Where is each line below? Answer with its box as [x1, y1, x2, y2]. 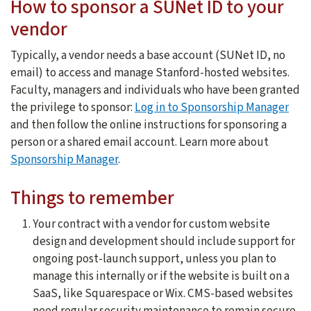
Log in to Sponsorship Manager [135, 99, 289, 117]
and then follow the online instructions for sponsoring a [10, 116, 287, 134]
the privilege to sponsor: [10, 99, 135, 117]
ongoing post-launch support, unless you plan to [33, 249, 276, 267]
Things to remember [10, 184, 174, 212]
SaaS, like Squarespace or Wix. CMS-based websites [33, 284, 293, 302]
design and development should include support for [33, 232, 295, 250]
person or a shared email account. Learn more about [10, 133, 269, 151]
